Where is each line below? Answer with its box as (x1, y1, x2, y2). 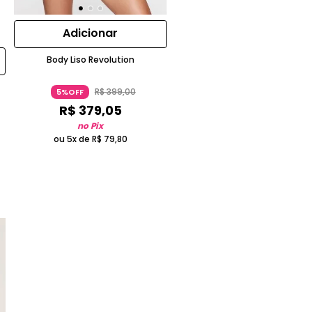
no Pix (77, 120, 104, 132)
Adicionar (63, 25, 118, 42)
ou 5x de (53, 133, 92, 146)
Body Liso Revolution (46, 54, 134, 66)
